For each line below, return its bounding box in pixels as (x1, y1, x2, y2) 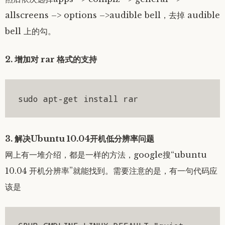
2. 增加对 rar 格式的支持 (5, 54, 97, 65)
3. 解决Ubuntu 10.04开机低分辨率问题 (5, 133, 154, 144)
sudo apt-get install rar (18, 93, 139, 104)
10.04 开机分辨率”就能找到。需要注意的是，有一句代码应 (5, 165, 217, 176)
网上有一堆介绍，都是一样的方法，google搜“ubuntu (5, 149, 207, 160)
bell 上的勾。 (5, 26, 56, 37)
